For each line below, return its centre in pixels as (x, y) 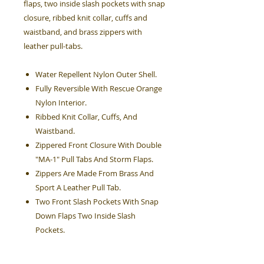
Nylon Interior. (61, 103)
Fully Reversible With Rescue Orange (99, 88)
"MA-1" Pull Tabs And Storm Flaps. (94, 159)
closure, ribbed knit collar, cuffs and (85, 18)
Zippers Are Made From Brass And (95, 173)
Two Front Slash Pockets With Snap (97, 202)
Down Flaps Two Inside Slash (85, 216)
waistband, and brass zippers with (83, 32)
